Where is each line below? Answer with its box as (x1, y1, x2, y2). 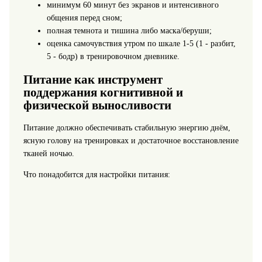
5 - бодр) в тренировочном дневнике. (46, 51, 180, 61)
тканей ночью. (23, 149, 74, 158)
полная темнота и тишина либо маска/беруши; (46, 26, 212, 35)
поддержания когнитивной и (23, 85, 183, 100)
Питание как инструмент (23, 73, 163, 87)
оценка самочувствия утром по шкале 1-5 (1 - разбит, (46, 39, 236, 48)
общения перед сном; (46, 13, 122, 22)
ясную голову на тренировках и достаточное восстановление (23, 136, 239, 146)
